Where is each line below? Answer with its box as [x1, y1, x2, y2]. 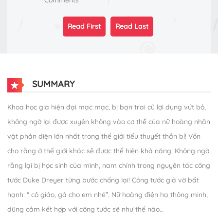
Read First [67, 22, 101, 31]
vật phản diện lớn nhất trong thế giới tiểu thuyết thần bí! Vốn [7, 132, 200, 141]
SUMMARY [30, 78, 74, 90]
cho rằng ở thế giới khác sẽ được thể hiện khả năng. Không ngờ [7, 146, 209, 156]
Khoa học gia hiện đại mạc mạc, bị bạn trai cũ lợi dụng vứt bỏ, [7, 103, 206, 112]
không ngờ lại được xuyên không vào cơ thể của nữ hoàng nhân [7, 117, 210, 127]
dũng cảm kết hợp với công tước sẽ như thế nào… [7, 205, 163, 214]
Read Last [115, 22, 148, 31]
